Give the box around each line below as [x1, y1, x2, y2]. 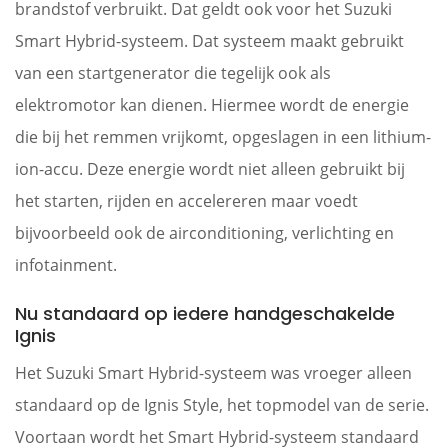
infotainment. [15, 254, 117, 276]
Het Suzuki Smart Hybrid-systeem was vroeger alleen [15, 362, 412, 384]
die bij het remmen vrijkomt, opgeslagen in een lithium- [15, 126, 431, 148]
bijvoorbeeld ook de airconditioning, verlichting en [15, 222, 394, 244]
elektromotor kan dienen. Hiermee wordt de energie [15, 94, 409, 116]
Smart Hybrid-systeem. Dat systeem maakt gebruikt [15, 30, 404, 52]
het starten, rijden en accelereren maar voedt [15, 190, 358, 212]
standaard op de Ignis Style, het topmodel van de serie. [15, 394, 429, 416]
